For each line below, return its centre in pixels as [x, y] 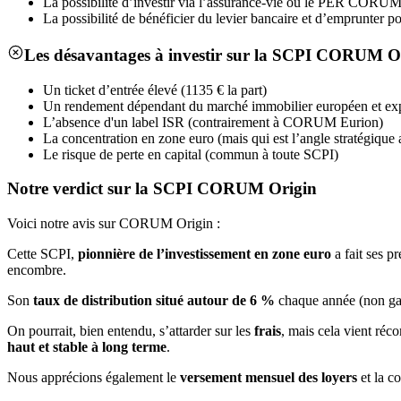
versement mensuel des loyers [269, 378]
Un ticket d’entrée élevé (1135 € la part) [155, 90]
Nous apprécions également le [94, 378]
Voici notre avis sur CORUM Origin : [114, 224]
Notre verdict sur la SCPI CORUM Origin [162, 189]
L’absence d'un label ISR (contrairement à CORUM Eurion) [213, 122]
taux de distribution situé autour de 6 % [154, 301]
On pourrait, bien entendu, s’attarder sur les [131, 331]
